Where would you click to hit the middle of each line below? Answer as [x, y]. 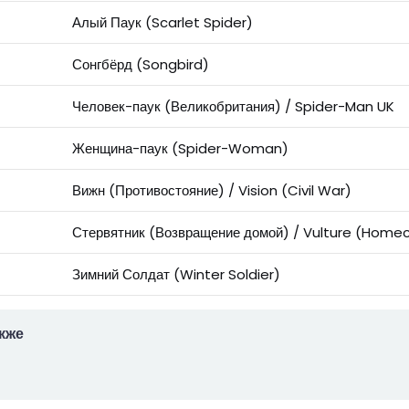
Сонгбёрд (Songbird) [140, 65]
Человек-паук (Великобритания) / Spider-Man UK [233, 107]
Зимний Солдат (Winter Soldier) [176, 275]
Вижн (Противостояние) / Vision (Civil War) [211, 191]
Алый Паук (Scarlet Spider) [162, 23]
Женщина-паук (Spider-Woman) [180, 149]
